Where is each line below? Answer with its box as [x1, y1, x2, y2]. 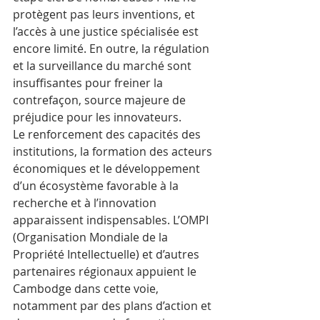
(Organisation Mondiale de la [13, 229, 171, 245]
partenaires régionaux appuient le [13, 264, 199, 279]
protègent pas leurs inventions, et [13, 6, 198, 22]
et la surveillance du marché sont [13, 58, 194, 74]
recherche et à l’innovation [13, 195, 159, 211]
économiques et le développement [13, 161, 203, 176]
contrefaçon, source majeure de [13, 92, 189, 108]
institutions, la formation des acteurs [13, 144, 215, 159]
